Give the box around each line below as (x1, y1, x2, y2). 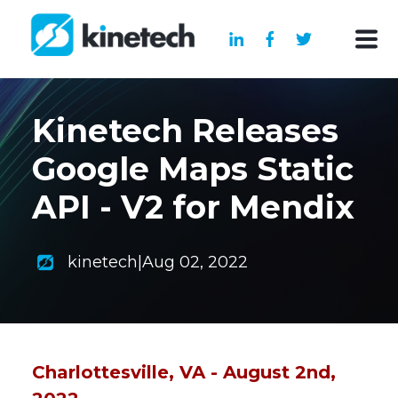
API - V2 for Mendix (32, 187, 354, 227)
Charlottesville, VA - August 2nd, (32, 362, 336, 384)
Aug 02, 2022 (142, 252, 248, 273)
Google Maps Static (32, 149, 354, 188)
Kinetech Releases (32, 111, 338, 150)
